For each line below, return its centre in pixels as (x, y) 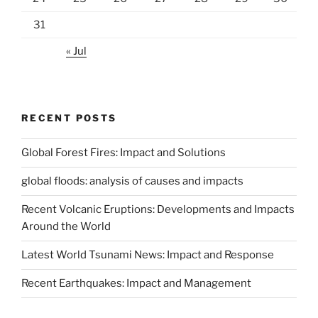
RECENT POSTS (69, 118)
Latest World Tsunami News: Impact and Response (148, 255)
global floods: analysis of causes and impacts (132, 181)
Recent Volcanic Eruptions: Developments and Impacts (158, 210)
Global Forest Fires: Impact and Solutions (124, 153)
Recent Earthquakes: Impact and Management (136, 284)
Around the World (66, 227)
